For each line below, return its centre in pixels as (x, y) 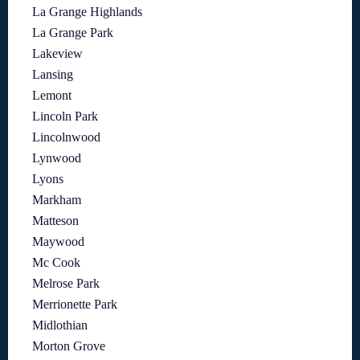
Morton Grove (69, 346)
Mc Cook (56, 262)
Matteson (55, 220)
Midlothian (60, 325)
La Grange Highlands (87, 11)
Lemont (52, 95)
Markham (57, 199)
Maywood (58, 241)
